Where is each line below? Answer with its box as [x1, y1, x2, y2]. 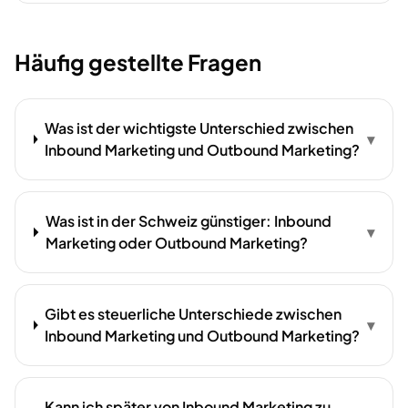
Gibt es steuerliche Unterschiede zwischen [44, 304, 342, 323]
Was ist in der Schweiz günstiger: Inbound [45, 211, 331, 230]
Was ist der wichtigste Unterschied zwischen [44, 118, 353, 138]
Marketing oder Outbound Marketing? [45, 233, 308, 252]
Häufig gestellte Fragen [15, 48, 261, 76]
